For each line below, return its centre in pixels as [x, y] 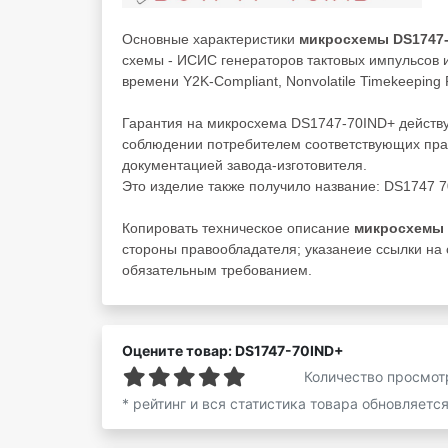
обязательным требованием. [217, 269]
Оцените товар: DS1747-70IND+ [233, 350]
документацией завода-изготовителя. [244, 164]
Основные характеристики [208, 38]
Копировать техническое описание [238, 227]
